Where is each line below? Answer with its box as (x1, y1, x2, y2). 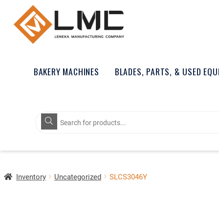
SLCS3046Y (109, 171, 147, 181)
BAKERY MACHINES (33, 65, 99, 78)
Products (35, 109, 70, 121)
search (35, 117, 62, 130)
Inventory (16, 171, 46, 181)
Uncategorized (54, 171, 101, 181)
